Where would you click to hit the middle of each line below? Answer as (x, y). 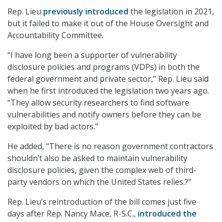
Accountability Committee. (55, 35)
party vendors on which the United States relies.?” (99, 182)
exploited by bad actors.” (53, 127)
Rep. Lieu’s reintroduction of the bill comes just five (102, 202)
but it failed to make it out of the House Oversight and (108, 24)
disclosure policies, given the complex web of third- (102, 170)
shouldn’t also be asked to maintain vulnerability (97, 158)
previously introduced (86, 12)
